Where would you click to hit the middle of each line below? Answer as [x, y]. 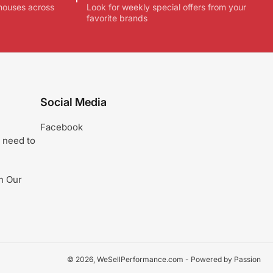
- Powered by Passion [222, 260]
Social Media [73, 102]
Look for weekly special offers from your [166, 7]
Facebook [62, 127]
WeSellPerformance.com [140, 260]
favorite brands [117, 18]
